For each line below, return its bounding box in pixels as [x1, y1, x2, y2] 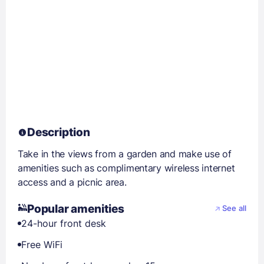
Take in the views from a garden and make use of [18, 147, 232, 160]
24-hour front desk [21, 217, 106, 229]
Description [27, 125, 90, 139]
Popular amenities [27, 202, 124, 216]
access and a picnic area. [18, 176, 127, 188]
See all [222, 204, 246, 213]
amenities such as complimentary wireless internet [18, 161, 235, 174]
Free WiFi [21, 238, 62, 250]
